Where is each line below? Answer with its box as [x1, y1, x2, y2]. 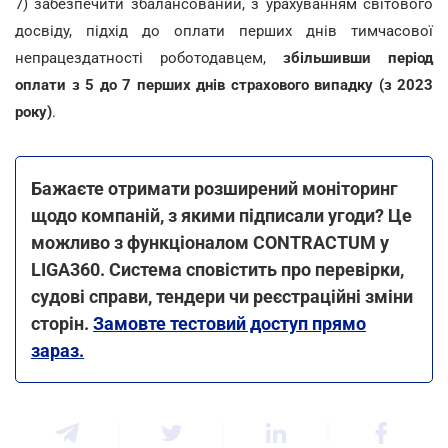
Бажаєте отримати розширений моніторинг [31, 177, 398, 199]
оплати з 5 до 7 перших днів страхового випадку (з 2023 [15, 75, 433, 94]
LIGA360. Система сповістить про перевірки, [31, 258, 404, 280]
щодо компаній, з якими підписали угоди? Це [31, 204, 412, 226]
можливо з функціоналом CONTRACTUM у [31, 231, 389, 253]
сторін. [31, 312, 93, 334]
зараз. [31, 339, 84, 361]
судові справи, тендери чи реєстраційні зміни [31, 285, 413, 307]
